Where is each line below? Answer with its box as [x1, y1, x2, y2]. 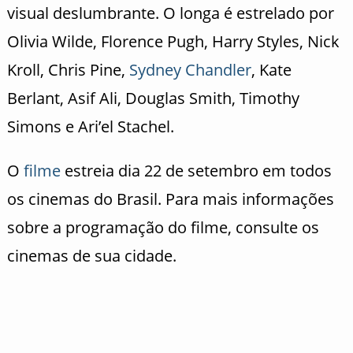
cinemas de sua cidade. [6, 244, 176, 266]
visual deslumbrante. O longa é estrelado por [6, 2, 334, 24]
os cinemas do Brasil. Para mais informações [6, 188, 334, 210]
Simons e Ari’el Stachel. [6, 115, 174, 137]
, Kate [251, 58, 292, 80]
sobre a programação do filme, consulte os [6, 216, 319, 238]
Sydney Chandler [128, 58, 251, 80]
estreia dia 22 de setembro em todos [60, 159, 332, 181]
